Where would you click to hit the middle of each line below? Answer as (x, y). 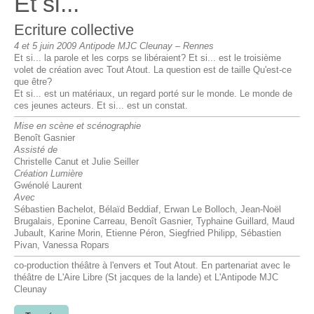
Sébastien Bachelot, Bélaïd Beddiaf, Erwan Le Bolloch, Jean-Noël (148, 210)
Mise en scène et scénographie (77, 127)
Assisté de (36, 150)
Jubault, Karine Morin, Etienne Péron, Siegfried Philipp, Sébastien (148, 234)
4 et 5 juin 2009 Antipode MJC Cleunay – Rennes (114, 47)
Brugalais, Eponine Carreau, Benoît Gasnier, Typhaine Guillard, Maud (154, 222)
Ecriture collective (74, 30)
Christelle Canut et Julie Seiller (76, 162)
